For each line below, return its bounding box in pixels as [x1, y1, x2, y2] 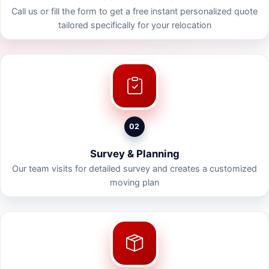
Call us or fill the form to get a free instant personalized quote [11, 5, 258, 16]
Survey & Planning [89, 147, 180, 160]
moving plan [110, 177, 159, 187]
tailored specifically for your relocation [58, 19, 211, 30]
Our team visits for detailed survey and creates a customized [12, 163, 257, 174]
